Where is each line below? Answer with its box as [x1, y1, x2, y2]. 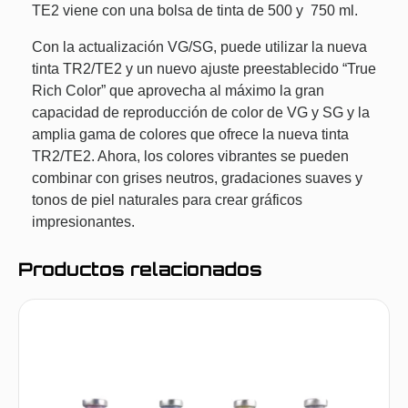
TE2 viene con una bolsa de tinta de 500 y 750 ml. [32, 3, 358, 19]
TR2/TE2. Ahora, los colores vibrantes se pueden [32, 148, 349, 165]
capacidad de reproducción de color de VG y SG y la [32, 105, 370, 121]
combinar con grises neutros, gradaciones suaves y [32, 170, 362, 187]
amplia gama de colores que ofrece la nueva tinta [32, 127, 349, 143]
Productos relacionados [18, 258, 262, 281]
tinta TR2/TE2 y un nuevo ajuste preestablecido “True [32, 61, 376, 77]
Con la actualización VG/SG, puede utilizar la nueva [32, 39, 367, 56]
